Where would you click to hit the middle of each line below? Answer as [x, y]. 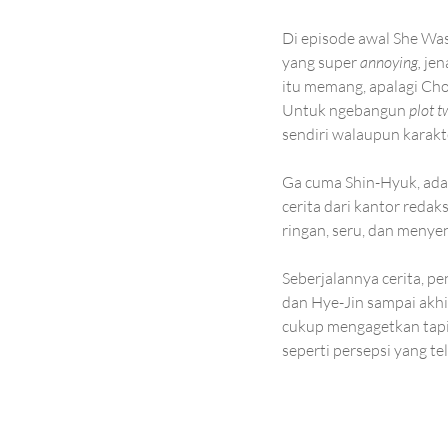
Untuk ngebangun [345, 110]
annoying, [392, 62]
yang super [321, 62]
